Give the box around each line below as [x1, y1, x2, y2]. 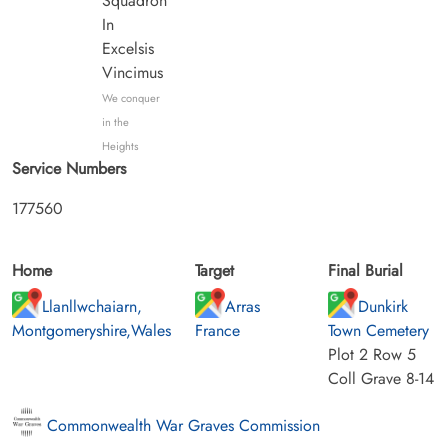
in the [101, 113, 129, 130]
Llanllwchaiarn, [42, 294, 142, 318]
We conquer [101, 89, 160, 106]
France [195, 318, 240, 342]
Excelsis [101, 36, 154, 60]
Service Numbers [12, 156, 126, 180]
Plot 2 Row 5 [327, 342, 416, 366]
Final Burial [327, 258, 403, 282]
